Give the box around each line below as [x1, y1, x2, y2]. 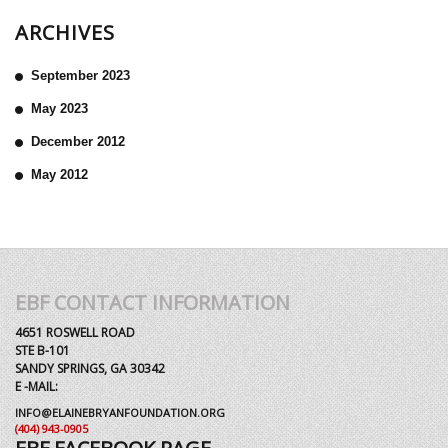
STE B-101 [15, 342, 70, 359]
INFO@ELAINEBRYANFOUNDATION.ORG [15, 405, 225, 420]
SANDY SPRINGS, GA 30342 [15, 360, 165, 377]
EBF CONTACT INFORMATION [15, 289, 290, 316]
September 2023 [31, 68, 130, 83]
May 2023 [31, 101, 88, 116]
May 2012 [31, 167, 88, 182]
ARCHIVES [15, 19, 115, 46]
